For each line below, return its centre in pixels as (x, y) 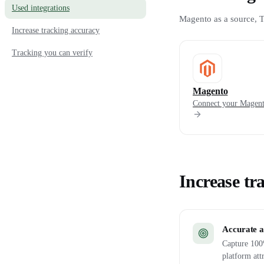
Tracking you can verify (52, 53)
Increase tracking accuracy (56, 30)
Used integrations (41, 8)
